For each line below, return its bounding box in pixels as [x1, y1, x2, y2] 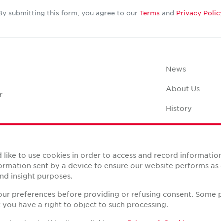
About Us [165, 83, 200, 93]
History [165, 103, 192, 112]
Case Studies [165, 123, 212, 132]
